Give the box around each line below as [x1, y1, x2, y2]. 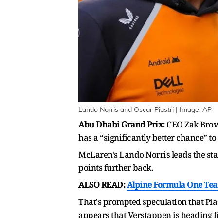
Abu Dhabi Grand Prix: [78, 118, 165, 130]
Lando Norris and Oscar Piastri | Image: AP [78, 106, 212, 113]
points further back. [78, 162, 153, 173]
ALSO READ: [78, 179, 127, 190]
